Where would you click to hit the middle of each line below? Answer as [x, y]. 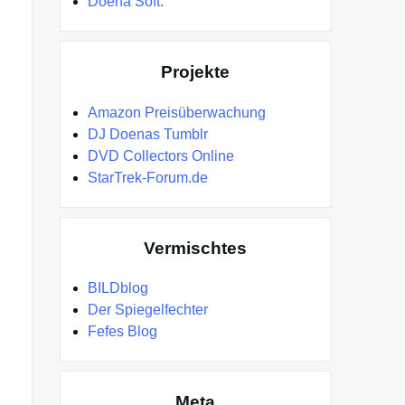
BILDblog [118, 288]
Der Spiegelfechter [148, 310]
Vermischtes [195, 248]
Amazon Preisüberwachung [177, 112]
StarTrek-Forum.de [148, 177]
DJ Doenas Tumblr [148, 134]
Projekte [195, 71]
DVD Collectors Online [161, 155]
